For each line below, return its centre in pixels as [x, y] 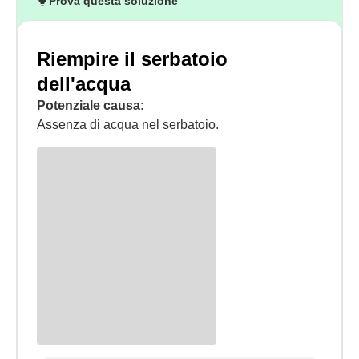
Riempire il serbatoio [132, 59]
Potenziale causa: [91, 105]
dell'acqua [84, 84]
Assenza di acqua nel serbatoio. [128, 125]
